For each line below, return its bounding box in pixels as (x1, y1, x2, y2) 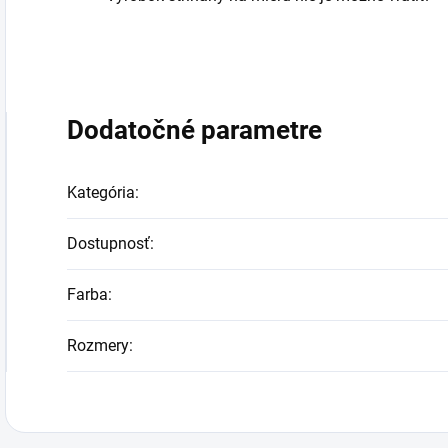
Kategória (67, 182, 135, 202)
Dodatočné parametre (67, 114, 322, 145)
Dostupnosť (67, 233, 150, 253)
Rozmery (67, 335, 129, 355)
